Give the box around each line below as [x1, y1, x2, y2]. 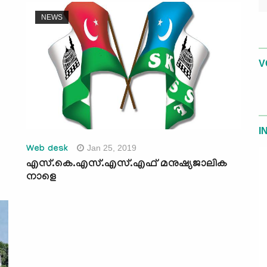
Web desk [26, 144, 69, 156]
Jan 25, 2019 [87, 143, 137, 153]
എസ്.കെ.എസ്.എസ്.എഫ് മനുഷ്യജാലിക [26, 159, 227, 172]
